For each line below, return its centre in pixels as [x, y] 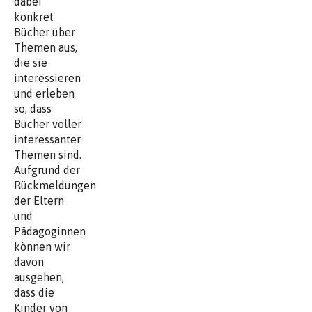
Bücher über [45, 32]
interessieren [47, 78]
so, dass [33, 108]
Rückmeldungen [55, 185]
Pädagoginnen [50, 231]
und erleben [44, 93]
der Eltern [39, 200]
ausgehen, [39, 277]
